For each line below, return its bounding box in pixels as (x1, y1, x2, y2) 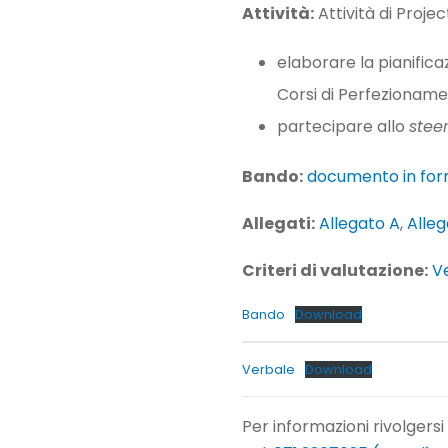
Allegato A (319, 212, 400, 236)
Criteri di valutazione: (242, 259, 428, 283)
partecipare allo (277, 115, 409, 139)
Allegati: (242, 212, 315, 236)
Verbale (242, 361, 295, 379)
